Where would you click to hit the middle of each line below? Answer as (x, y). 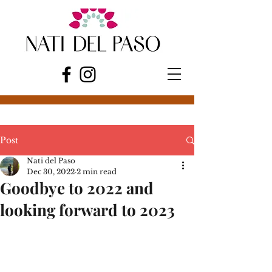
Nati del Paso (51, 161)
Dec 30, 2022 (51, 172)
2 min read (97, 172)
